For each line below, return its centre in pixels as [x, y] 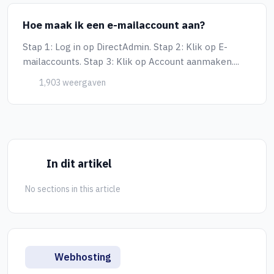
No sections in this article [73, 189]
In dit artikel [77, 164]
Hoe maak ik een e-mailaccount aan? [114, 25]
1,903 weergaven [71, 83]
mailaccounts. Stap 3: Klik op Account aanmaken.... [131, 61]
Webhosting [81, 257]
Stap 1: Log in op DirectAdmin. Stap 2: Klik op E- [125, 47]
